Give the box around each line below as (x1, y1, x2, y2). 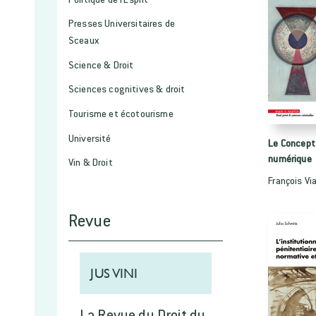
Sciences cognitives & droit (68, 82, 186, 96)
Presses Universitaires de (68, 16, 176, 30)
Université (68, 130, 111, 145)
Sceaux (68, 33, 99, 47)
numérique (268, 151, 312, 165)
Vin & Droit (68, 155, 113, 169)
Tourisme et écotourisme (68, 106, 174, 120)
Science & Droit (68, 57, 134, 71)
